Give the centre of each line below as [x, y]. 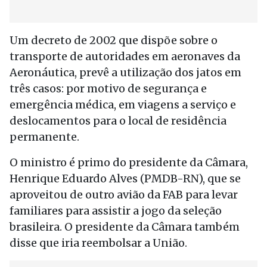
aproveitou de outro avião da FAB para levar [124, 195]
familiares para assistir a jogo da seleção [116, 211]
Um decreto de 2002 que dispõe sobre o [114, 40]
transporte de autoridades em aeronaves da [125, 56]
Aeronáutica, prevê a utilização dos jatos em [125, 72]
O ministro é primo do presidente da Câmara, [129, 162]
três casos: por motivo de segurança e [108, 89]
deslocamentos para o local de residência [118, 121]
